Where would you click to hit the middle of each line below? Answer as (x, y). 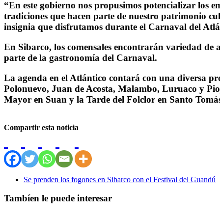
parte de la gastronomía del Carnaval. (81, 58)
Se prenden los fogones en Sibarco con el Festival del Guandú (120, 179)
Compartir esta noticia (41, 127)
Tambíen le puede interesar (58, 198)
